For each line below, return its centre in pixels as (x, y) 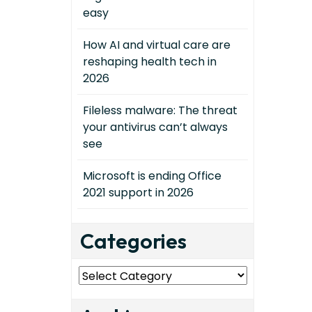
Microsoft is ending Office (152, 176)
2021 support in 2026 (138, 193)
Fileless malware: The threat (160, 110)
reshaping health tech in (150, 62)
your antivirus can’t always (155, 127)
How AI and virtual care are (157, 45)
